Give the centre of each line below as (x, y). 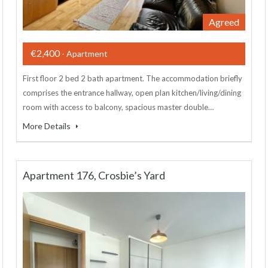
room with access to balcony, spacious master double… (118, 107)
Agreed (224, 22)
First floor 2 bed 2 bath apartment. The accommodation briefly (133, 79)
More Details (48, 126)
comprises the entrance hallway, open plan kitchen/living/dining (132, 93)
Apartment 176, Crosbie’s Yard (94, 176)
